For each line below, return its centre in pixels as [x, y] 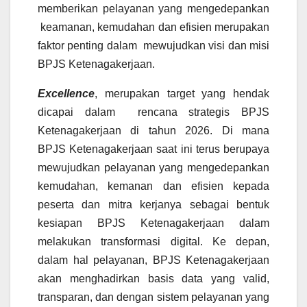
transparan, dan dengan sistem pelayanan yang [153, 297]
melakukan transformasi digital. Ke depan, [153, 242]
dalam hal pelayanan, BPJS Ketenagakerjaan [153, 260]
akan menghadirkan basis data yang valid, [153, 279]
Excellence [66, 94]
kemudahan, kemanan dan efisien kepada [153, 186]
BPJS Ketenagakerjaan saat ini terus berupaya [153, 149]
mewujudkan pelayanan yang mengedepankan [153, 168]
